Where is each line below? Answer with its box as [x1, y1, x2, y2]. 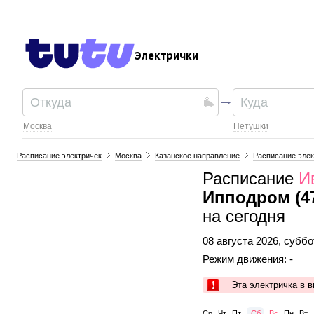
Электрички [135, 50, 199, 62]
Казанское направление [155, 151, 240, 160]
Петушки [233, 121, 269, 131]
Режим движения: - [203, 254, 293, 265]
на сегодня [203, 207, 285, 226]
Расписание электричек [17, 151, 102, 160]
